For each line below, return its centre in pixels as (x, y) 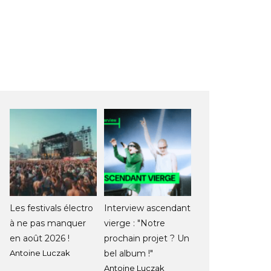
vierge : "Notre (135, 223)
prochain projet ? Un (147, 238)
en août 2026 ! (40, 238)
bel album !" (129, 253)
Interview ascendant (147, 208)
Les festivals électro (51, 208)
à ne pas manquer (48, 223)
